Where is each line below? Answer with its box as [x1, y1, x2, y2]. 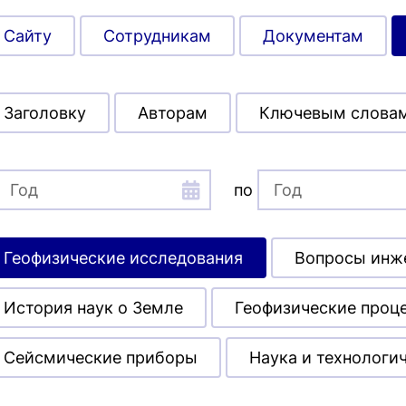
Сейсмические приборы [3, 348, 198, 368]
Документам [262, 26, 363, 46]
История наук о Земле [3, 298, 183, 318]
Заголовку [3, 103, 86, 123]
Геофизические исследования [3, 248, 243, 268]
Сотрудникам [102, 26, 211, 46]
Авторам [137, 103, 208, 123]
